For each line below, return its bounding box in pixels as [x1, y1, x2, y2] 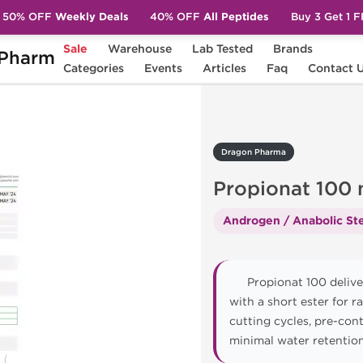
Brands [273, 42, 314, 56]
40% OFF [150, 10, 201, 23]
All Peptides [200, 10, 270, 23]
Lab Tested [192, 42, 254, 56]
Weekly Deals [51, 10, 129, 23]
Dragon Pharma [221, 147, 286, 157]
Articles [203, 62, 247, 75]
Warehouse [108, 42, 173, 56]
